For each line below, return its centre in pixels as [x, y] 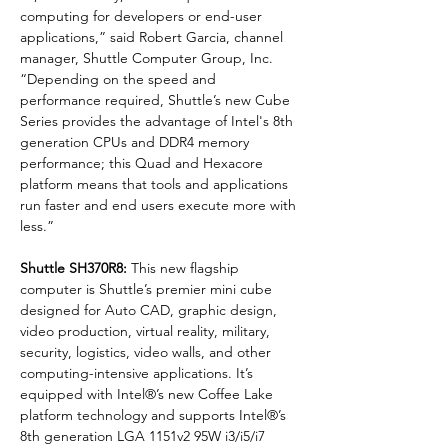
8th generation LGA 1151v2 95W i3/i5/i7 [144, 435]
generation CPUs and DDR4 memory [136, 141]
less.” [37, 225]
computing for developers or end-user [143, 15]
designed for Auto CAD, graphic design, [150, 309]
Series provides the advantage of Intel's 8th [158, 120]
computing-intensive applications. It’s [138, 372]
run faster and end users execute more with [160, 204]
